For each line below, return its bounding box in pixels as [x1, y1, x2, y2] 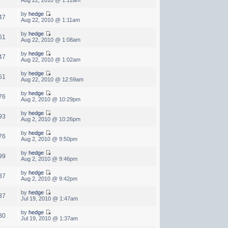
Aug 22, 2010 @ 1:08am [20, 36, 80, 43]
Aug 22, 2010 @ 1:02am [20, 56, 80, 63]
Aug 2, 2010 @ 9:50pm [20, 135, 77, 142]
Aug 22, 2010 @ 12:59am [20, 76, 83, 82]
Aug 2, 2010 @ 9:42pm [20, 175, 77, 182]
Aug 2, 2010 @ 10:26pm [20, 116, 80, 122]
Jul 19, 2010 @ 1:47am [20, 195, 78, 202]
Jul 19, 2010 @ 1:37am [20, 215, 78, 221]
